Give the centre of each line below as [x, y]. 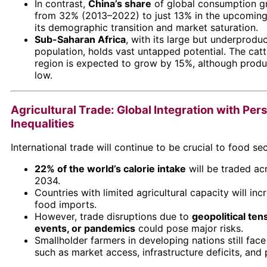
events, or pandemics [85, 229]
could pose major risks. [189, 229]
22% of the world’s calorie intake [110, 169]
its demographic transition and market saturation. [146, 27]
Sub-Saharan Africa [80, 39]
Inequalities [43, 123]
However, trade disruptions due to [113, 217]
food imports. [66, 205]
